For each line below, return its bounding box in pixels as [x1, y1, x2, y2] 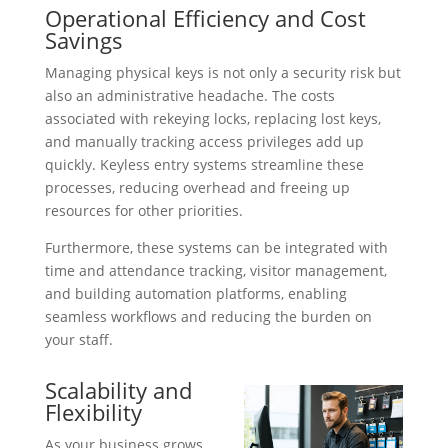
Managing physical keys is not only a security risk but [44, 63, 401, 83]
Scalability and [44, 375, 192, 406]
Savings [44, 25, 123, 56]
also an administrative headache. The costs [44, 86, 335, 106]
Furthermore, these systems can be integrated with [44, 238, 388, 258]
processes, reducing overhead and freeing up [44, 178, 350, 198]
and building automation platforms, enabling [44, 284, 347, 304]
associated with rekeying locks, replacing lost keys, [44, 109, 381, 129]
